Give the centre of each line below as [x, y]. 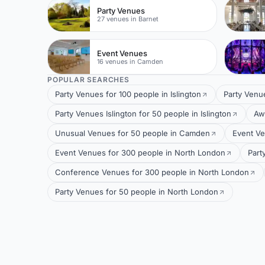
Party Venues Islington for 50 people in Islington [143, 114]
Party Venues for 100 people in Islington [128, 94]
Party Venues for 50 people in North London [137, 192]
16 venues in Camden [130, 61]
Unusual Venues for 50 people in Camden [132, 133]
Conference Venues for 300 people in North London [152, 172]
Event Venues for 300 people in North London [140, 153]
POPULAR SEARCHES [88, 80]
